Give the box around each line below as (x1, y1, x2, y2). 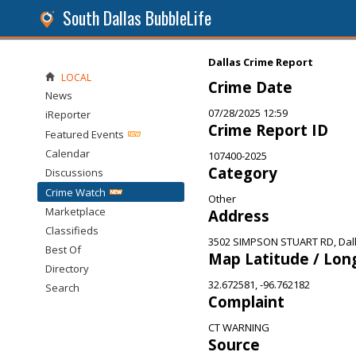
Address (208, 206, 269, 226)
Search (45, 281, 79, 295)
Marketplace (45, 204, 106, 219)
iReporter (45, 107, 91, 122)
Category (208, 163, 277, 183)
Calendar (45, 146, 90, 161)
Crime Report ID (208, 120, 328, 140)
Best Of (45, 242, 81, 257)
